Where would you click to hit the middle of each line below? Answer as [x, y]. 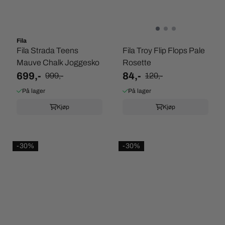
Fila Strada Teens [47, 50]
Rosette [137, 63]
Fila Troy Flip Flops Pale [164, 50]
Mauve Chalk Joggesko [58, 63]
